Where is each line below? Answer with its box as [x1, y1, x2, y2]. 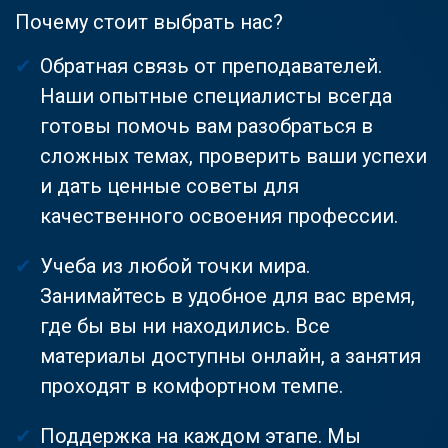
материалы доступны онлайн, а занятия [40, 343, 421, 368]
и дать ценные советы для [40, 173, 299, 198]
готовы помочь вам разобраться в [40, 113, 373, 138]
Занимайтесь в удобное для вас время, [40, 283, 415, 308]
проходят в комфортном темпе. [40, 373, 343, 398]
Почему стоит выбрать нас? [15, 9, 283, 34]
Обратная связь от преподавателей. [40, 53, 382, 78]
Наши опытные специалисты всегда [40, 83, 392, 108]
